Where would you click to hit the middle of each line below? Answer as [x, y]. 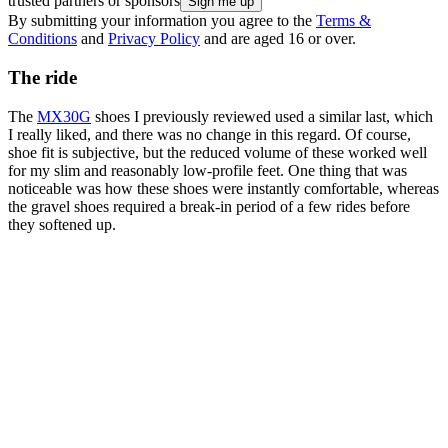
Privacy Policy [154, 39]
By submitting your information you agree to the [162, 21]
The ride [42, 77]
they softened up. [62, 224]
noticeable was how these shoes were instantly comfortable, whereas [223, 188]
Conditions [42, 39]
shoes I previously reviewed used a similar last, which [262, 116]
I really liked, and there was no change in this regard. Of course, [209, 134]
